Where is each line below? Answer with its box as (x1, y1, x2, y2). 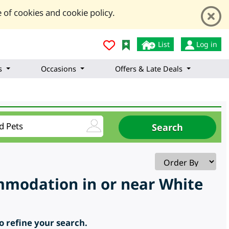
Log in (194, 39, 217, 49)
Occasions (41, 64, 76, 74)
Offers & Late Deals (115, 64, 182, 74)
